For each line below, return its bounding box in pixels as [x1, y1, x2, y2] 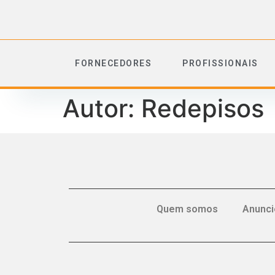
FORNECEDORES [75, 58, 152, 68]
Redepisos [141, 93, 264, 123]
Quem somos [156, 203, 218, 215]
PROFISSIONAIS [182, 58, 258, 68]
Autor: [63, 93, 141, 123]
